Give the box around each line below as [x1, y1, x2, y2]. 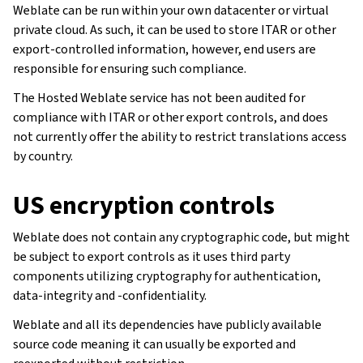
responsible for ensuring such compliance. [13, 59, 246, 77]
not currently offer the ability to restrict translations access [13, 127, 347, 145]
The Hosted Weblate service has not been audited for [13, 88, 305, 106]
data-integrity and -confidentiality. [13, 286, 207, 304]
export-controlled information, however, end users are [13, 40, 316, 58]
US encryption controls [13, 187, 275, 222]
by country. [13, 147, 73, 164]
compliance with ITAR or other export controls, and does [13, 108, 328, 126]
